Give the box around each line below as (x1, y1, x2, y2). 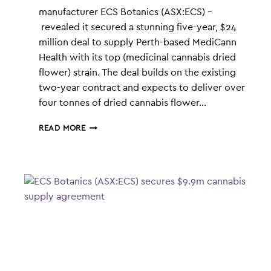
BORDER (85, 231, 119, 240)
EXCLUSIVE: (85, 134, 132, 143)
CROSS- (85, 219, 116, 227)
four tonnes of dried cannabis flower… (39, 98, 206, 108)
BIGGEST (85, 207, 120, 215)
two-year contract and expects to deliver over (39, 83, 245, 93)
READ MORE (39, 125, 86, 133)
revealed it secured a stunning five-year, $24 (39, 22, 237, 33)
